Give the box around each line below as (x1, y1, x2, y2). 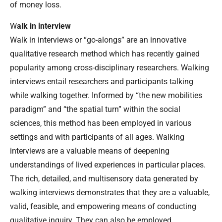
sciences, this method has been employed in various (10, 118, 191, 128)
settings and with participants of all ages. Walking (10, 132, 184, 142)
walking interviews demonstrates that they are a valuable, (10, 187, 210, 197)
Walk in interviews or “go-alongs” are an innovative (10, 35, 186, 45)
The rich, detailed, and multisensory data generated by (10, 173, 198, 183)
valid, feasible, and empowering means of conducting (10, 201, 196, 211)
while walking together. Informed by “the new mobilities (10, 90, 202, 100)
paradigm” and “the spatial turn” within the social (10, 104, 180, 114)
